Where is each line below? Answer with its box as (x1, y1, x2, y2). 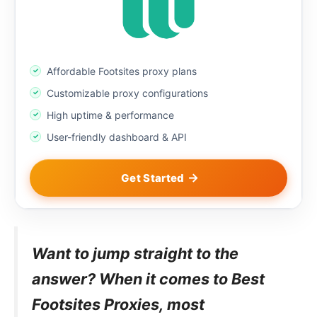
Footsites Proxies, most (32, 294, 204, 313)
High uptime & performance (47, 108, 174, 121)
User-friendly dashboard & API (47, 130, 187, 143)
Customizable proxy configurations (47, 86, 208, 99)
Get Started (121, 171, 185, 185)
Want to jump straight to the (32, 243, 238, 263)
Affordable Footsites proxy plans (47, 64, 197, 77)
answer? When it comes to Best (32, 269, 265, 288)
